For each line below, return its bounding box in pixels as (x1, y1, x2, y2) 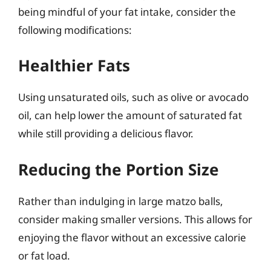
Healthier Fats (18, 54, 130, 76)
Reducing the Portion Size (18, 158, 219, 180)
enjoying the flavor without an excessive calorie (18, 230, 246, 244)
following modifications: (18, 22, 132, 37)
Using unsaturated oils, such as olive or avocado (18, 90, 249, 104)
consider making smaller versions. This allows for (18, 212, 252, 226)
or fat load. (18, 248, 70, 263)
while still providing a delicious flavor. (18, 126, 194, 140)
